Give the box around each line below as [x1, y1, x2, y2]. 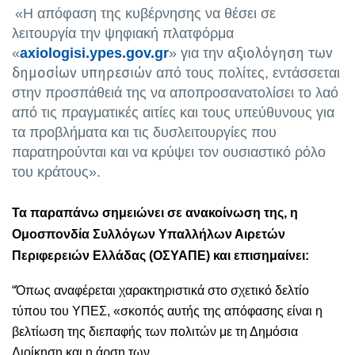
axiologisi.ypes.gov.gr [20, 45, 169, 62]
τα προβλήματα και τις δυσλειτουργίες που [12, 124, 277, 141]
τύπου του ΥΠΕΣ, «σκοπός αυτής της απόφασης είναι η [12, 304, 323, 319]
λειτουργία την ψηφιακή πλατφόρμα [12, 25, 234, 42]
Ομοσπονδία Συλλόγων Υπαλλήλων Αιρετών [12, 227, 285, 242]
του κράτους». [12, 164, 101, 181]
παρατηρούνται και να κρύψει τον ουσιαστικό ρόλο [12, 144, 326, 161]
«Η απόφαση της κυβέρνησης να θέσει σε [15, 6, 276, 22]
